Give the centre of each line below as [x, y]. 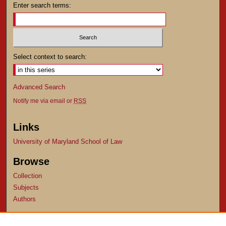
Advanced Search [39, 87]
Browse [32, 161]
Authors [25, 199]
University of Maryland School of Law [68, 141]
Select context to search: [50, 57]
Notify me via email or [44, 101]
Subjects [26, 187]
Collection [28, 176]
